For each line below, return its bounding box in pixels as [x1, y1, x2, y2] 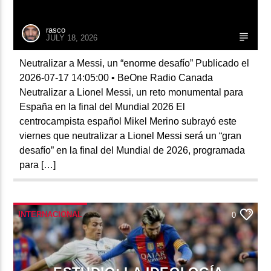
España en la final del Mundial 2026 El [19, 101, 186, 112]
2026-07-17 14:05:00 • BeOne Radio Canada [19, 72, 214, 83]
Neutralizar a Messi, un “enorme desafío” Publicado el [19, 57, 250, 68]
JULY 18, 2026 [46, 33, 98, 42]
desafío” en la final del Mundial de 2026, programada [19, 145, 246, 155]
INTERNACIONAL [18, 209, 83, 219]
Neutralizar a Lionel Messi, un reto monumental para [19, 87, 244, 97]
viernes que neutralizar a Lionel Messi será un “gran [19, 130, 242, 141]
